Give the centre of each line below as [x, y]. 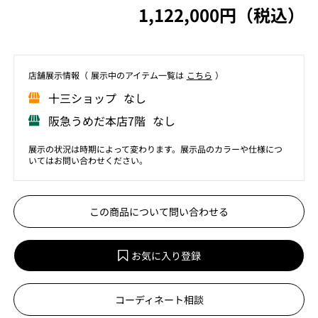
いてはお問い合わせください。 [88, 160]
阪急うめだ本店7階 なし [111, 121]
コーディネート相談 [159, 300]
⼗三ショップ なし [97, 98]
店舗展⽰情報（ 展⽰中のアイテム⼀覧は [107, 75]
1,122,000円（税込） [222, 15]
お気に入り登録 [166, 256]
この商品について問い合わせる [159, 212]
